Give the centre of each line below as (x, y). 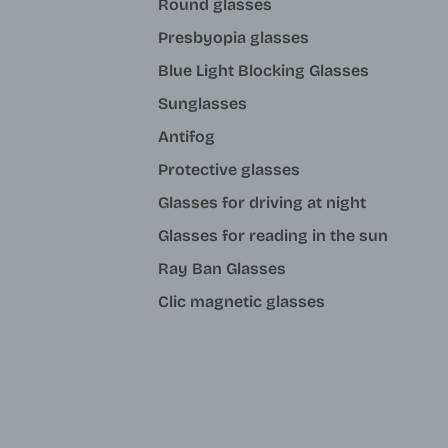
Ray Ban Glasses (222, 268)
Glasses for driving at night (262, 202)
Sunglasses (202, 103)
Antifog (186, 136)
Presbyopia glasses (233, 37)
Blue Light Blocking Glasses (263, 70)
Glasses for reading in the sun (273, 235)
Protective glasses (229, 169)
